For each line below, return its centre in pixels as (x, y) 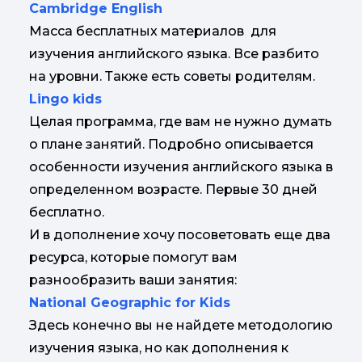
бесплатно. (70, 212)
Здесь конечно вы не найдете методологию (181, 325)
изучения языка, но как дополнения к (159, 348)
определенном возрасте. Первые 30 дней (173, 189)
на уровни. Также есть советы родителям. (172, 76)
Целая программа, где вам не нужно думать (181, 122)
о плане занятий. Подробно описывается (171, 144)
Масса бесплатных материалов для (153, 31)
